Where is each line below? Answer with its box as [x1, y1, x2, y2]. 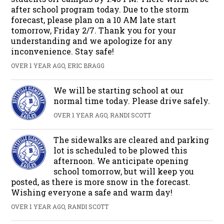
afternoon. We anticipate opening [53, 155, 189, 166]
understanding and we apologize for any [11, 35, 173, 46]
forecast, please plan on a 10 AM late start [11, 14, 176, 25]
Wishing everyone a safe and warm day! [11, 186, 173, 197]
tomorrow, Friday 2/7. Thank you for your [11, 24, 176, 35]
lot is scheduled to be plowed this [53, 144, 187, 155]
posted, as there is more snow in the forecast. [11, 176, 191, 187]
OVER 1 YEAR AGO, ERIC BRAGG [11, 61, 105, 69]
